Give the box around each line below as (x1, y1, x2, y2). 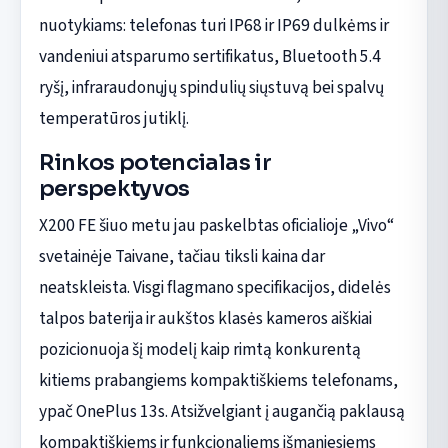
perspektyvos (38, 174, 190, 202)
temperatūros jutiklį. (38, 105, 189, 131)
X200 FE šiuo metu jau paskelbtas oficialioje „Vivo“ (38, 212, 395, 238)
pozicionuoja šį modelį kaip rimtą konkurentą (38, 336, 361, 362)
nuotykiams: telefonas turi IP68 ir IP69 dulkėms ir (38, 12, 389, 38)
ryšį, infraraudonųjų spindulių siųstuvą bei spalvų (38, 74, 384, 100)
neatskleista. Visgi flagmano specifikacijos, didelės (38, 274, 391, 300)
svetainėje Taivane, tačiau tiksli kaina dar (38, 243, 325, 269)
